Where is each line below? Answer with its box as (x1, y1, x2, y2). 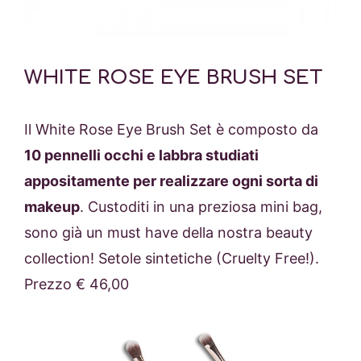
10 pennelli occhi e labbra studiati (24, 146, 259, 164)
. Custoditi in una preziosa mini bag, (80, 197, 322, 215)
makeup (24, 197, 80, 215)
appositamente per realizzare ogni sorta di (24, 172, 318, 189)
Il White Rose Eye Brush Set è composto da (24, 120, 318, 138)
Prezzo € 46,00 (24, 275, 129, 293)
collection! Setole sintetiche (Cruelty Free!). (24, 249, 319, 267)
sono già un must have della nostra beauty (24, 223, 313, 241)
